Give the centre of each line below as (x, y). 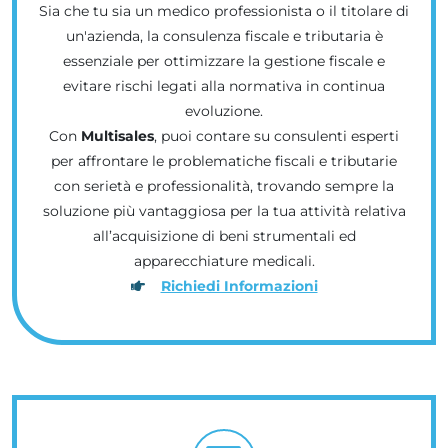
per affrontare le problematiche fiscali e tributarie (224, 160)
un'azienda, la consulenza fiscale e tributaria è (224, 35)
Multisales (117, 135)
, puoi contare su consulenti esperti (276, 135)
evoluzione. (224, 110)
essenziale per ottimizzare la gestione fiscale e (224, 60)
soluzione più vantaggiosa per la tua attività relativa (224, 210)
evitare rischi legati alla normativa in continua (224, 85)
